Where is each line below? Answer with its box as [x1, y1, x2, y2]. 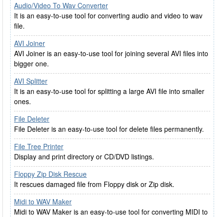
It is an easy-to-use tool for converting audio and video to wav [14, 11, 202, 20]
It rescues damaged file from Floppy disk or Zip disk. [14, 179, 174, 189]
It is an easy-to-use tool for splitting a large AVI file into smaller [14, 86, 204, 96]
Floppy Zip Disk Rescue [14, 169, 87, 179]
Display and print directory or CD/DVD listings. [14, 152, 154, 161]
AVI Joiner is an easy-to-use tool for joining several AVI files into [14, 48, 208, 58]
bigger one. [14, 59, 49, 68]
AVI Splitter [14, 76, 47, 86]
